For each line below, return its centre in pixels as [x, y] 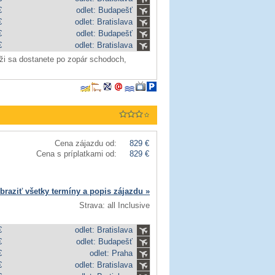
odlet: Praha [111, 253]
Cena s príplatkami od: [76, 154]
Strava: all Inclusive [114, 205]
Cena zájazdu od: [86, 143]
